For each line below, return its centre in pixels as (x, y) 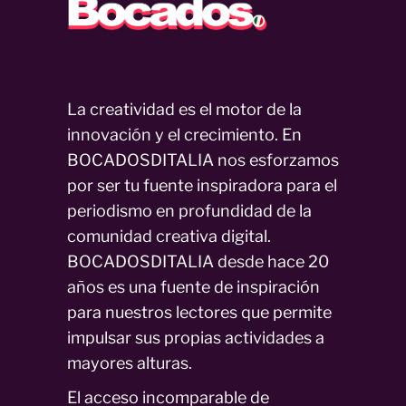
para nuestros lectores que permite (199, 313)
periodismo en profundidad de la (189, 211)
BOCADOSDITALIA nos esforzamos (203, 160)
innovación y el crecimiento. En (184, 135)
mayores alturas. (130, 363)
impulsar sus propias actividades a (196, 338)
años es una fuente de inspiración (193, 287)
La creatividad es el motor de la (184, 110)
